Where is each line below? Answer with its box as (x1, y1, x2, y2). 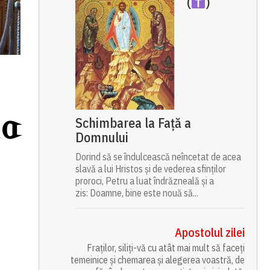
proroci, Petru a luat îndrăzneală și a (75, 175, 214, 187)
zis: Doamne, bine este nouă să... (75, 187, 198, 199)
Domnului (75, 128, 128, 146)
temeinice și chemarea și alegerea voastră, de (71, 254, 245, 266)
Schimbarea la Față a (75, 114, 191, 131)
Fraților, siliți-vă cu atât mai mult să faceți (87, 242, 245, 254)
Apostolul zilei (175, 224, 245, 240)
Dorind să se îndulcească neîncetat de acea (75, 151, 241, 163)
